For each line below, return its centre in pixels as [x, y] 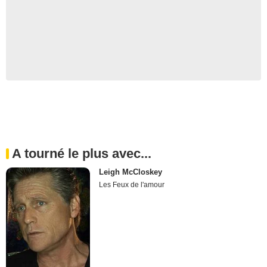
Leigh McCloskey [131, 172]
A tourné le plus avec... [82, 153]
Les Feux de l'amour [132, 184]
